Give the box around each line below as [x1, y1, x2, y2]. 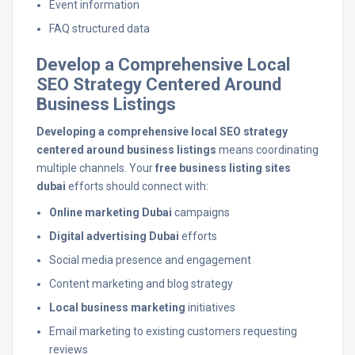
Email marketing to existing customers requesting [49, 325, 297, 338]
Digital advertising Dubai [49, 230, 179, 242]
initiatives [185, 301, 235, 314]
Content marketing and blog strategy [49, 277, 233, 290]
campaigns [172, 206, 230, 219]
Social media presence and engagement [49, 254, 251, 266]
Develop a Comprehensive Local [36, 55, 290, 74]
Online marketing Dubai [49, 206, 172, 219]
